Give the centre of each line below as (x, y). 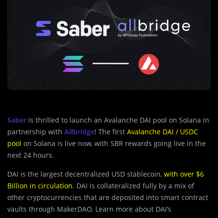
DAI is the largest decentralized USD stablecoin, (86, 174)
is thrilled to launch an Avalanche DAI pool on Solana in (118, 120)
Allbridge (79, 132)
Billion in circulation (40, 186)
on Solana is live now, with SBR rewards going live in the (114, 144)
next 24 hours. (31, 155)
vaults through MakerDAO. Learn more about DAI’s (89, 209)
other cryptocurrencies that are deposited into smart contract (108, 198)
